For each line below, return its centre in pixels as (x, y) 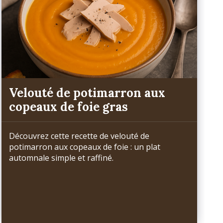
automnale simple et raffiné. (61, 158)
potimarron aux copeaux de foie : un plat (84, 147)
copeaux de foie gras (68, 107)
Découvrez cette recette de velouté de (79, 136)
